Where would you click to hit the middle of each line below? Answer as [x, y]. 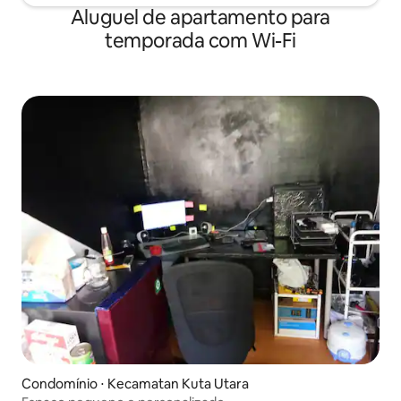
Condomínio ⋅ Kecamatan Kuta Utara [135, 383]
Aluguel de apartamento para [200, 17]
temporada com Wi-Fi [200, 40]
